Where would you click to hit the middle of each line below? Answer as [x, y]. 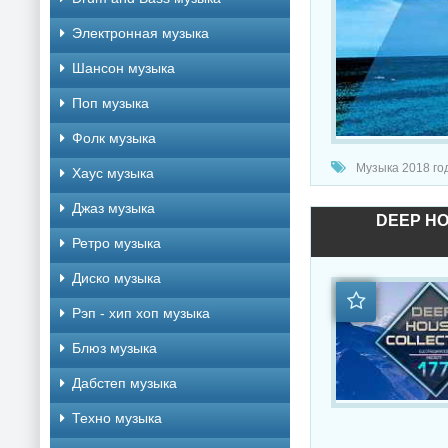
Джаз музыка [113, 208]
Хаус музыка [113, 173]
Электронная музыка [140, 33]
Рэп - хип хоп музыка [141, 313]
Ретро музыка [116, 243]
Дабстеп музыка [124, 383]
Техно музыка [117, 418]
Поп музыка [110, 103]
